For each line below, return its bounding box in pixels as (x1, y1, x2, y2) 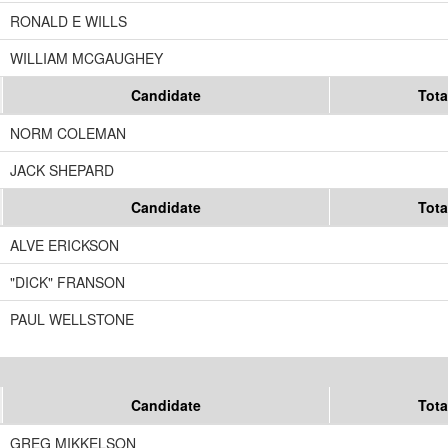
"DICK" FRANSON (10, 272, 125, 293)
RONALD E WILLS (10, 11, 127, 32)
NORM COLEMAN (10, 123, 126, 144)
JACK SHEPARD (10, 160, 114, 181)
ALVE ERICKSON (10, 235, 119, 256)
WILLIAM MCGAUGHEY (10, 48, 163, 69)
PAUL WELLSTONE (10, 309, 134, 330)
